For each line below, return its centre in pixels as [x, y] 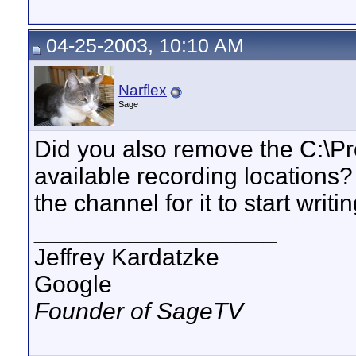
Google [73, 284]
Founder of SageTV [139, 311]
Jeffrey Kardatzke [127, 257]
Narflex [143, 90]
